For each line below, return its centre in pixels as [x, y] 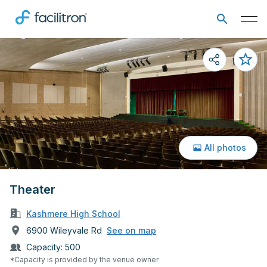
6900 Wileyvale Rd [64, 230]
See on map [131, 230]
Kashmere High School [73, 213]
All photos [226, 148]
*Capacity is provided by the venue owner [84, 259]
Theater [32, 190]
